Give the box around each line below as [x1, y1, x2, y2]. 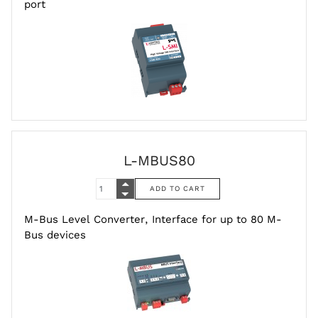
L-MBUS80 [123, 151, 195, 169]
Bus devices [24, 229, 86, 242]
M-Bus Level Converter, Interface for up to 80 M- [24, 213, 282, 226]
